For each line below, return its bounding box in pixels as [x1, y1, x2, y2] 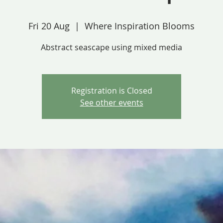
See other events [80, 97, 143, 108]
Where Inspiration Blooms [85, 19, 195, 32]
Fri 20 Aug [28, 19, 70, 32]
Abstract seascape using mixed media [41, 41, 182, 53]
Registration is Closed [71, 85, 152, 96]
